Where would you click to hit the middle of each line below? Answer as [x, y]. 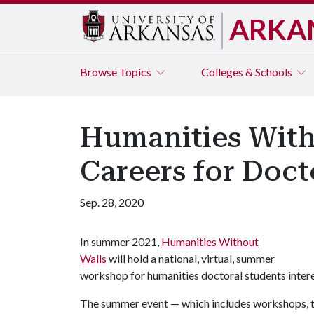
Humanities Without [210, 241]
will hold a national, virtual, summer [191, 258]
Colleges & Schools [248, 72]
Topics [136, 72]
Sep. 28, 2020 [112, 202]
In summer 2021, [121, 241]
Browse [100, 72]
